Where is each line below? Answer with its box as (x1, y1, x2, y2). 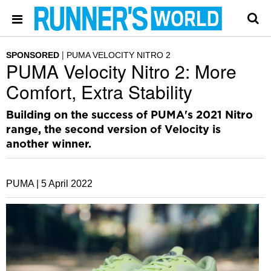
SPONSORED (6, 50, 59, 60)
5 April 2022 (41, 178, 93, 189)
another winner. (6, 139, 91, 150)
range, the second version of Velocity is (6, 125, 221, 135)
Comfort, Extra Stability (6, 79, 192, 105)
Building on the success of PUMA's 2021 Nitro (6, 110, 253, 121)
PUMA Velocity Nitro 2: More (6, 58, 237, 84)
